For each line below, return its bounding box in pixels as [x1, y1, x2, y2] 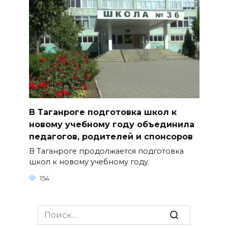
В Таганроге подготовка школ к [28, 107, 177, 117]
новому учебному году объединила [28, 119, 194, 129]
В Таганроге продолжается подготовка [28, 147, 184, 156]
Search [37, 206, 66, 216]
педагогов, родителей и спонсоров [28, 131, 193, 141]
